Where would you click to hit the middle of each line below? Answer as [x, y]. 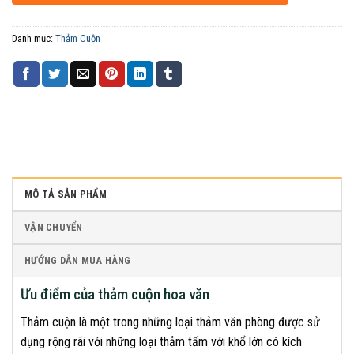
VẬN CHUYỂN [54, 228]
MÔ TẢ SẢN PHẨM [66, 194]
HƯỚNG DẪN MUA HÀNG [78, 261]
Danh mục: [34, 39]
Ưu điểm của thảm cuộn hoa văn [115, 295]
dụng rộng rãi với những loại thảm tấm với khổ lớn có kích [161, 341]
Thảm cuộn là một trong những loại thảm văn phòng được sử [170, 322]
